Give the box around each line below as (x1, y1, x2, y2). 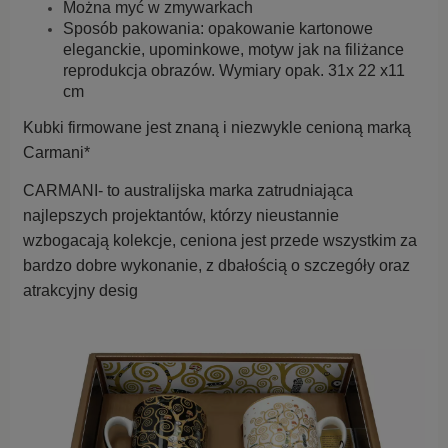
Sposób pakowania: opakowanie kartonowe (63, 20, 373, 38)
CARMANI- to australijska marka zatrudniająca (23, 182, 353, 200)
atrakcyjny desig (23, 282, 138, 300)
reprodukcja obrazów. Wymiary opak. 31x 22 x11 (63, 62, 405, 80)
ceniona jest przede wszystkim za (180, 232, 417, 250)
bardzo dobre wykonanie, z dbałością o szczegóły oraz (23, 257, 410, 275)
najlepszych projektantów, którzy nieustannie (23, 207, 339, 225)
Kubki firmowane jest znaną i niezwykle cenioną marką (23, 119, 411, 137)
